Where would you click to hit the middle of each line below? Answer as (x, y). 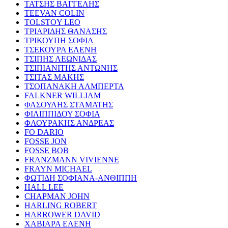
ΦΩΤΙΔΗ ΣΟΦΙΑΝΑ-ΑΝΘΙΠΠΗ (81, 178)
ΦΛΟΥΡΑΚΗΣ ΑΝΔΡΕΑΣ (69, 123)
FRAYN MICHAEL (58, 168)
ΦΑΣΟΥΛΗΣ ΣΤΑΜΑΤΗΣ (69, 104)
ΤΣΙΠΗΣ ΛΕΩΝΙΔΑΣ (61, 59)
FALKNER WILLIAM (63, 95)
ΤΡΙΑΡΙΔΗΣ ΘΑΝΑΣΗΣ (66, 31)
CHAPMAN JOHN (57, 196)
